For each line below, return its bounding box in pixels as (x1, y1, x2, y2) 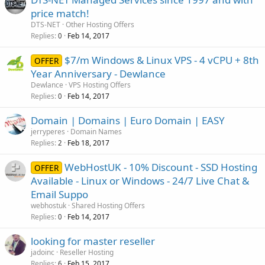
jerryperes (31, 127, 65, 137)
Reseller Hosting (60, 247, 114, 257)
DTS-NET (31, 20, 60, 30)
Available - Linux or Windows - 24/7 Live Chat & (31, 174, 249, 188)
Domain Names (70, 127, 122, 137)
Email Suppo (31, 188, 88, 201)
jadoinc (31, 247, 54, 257)
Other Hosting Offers (66, 20, 134, 30)
